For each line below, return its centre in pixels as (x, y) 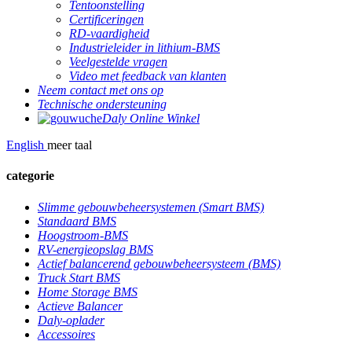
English (25, 145)
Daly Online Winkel (151, 118)
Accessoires (66, 334)
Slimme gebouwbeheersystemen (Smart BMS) (151, 207)
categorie (30, 176)
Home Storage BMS (88, 291)
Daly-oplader (71, 320)
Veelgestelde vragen (118, 62)
